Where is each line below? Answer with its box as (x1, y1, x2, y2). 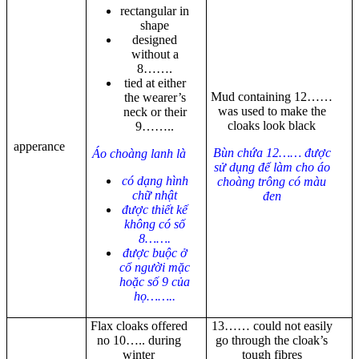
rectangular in (120, 3, 189, 18)
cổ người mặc (119, 260, 190, 274)
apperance (13, 139, 65, 153)
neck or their (123, 104, 187, 119)
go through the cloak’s (216, 333, 328, 347)
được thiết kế (122, 202, 188, 216)
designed (132, 32, 177, 46)
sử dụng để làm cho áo (213, 159, 330, 174)
